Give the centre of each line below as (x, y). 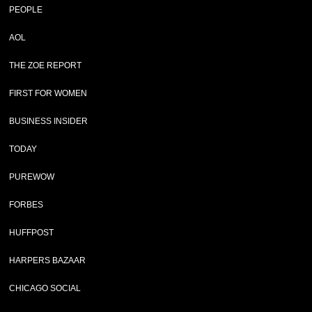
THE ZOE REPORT (46, 65)
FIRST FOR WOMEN (48, 93)
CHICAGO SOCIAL (45, 288)
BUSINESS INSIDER (49, 121)
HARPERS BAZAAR (48, 260)
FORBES (26, 205)
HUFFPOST (32, 233)
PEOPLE (26, 10)
